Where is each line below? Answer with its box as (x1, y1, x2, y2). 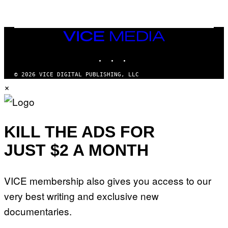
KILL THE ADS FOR (4, 123, 155, 141)
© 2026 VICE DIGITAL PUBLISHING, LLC (14, 71, 139, 78)
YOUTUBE (142, 50, 167, 57)
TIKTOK (130, 50, 151, 57)
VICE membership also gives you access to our (4, 173, 211, 187)
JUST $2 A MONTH (4, 141, 149, 160)
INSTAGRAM (118, 50, 150, 57)
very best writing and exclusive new (4, 188, 159, 203)
